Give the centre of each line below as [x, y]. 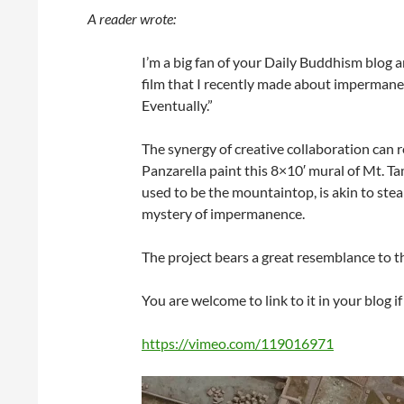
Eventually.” [177, 105]
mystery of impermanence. [223, 213]
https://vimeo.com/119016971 [238, 343]
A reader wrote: [132, 18]
